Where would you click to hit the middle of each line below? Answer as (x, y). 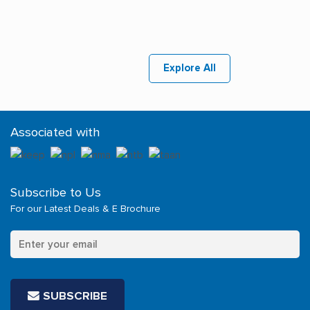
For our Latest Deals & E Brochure (85, 209)
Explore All (190, 68)
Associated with (55, 131)
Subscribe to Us (56, 192)
